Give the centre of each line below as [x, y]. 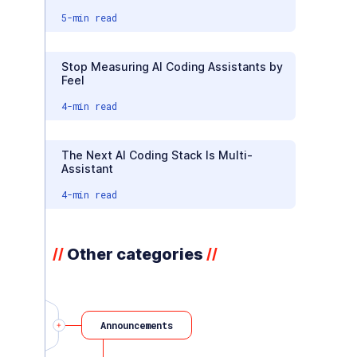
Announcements [137, 325]
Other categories [135, 254]
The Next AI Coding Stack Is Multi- [157, 155]
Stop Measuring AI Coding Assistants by [172, 67]
